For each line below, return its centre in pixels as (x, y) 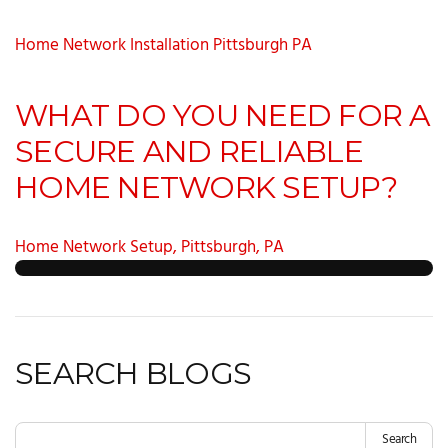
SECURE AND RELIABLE (189, 151)
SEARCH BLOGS (133, 373)
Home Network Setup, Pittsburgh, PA (149, 247)
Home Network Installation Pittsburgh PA (163, 45)
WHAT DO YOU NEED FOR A (223, 115)
